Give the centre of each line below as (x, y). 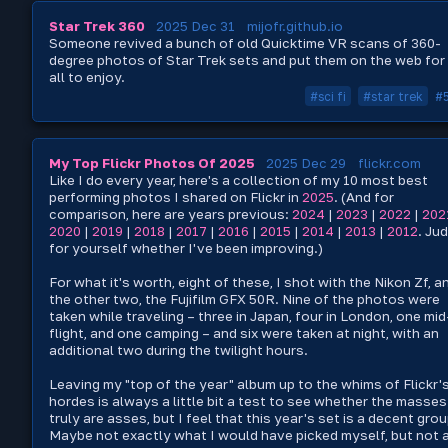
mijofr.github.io (295, 26)
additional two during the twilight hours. (180, 349)
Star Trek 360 (97, 26)
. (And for (364, 196)
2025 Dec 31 (195, 26)
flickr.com (389, 162)
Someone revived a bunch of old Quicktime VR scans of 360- (245, 43)
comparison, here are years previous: (170, 213)
